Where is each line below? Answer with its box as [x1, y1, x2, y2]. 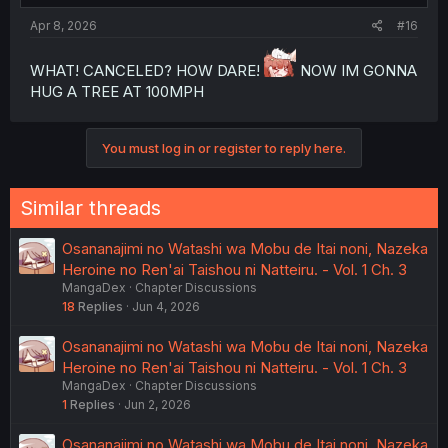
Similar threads [20, 196, 161, 221]
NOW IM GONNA [296, 61, 417, 81]
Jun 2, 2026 [124, 397, 191, 413]
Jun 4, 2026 [132, 299, 200, 315]
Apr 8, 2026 [30, 18, 97, 34]
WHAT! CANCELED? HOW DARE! [30, 61, 264, 81]
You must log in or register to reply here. [102, 140, 346, 157]
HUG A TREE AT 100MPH [30, 82, 204, 102]
